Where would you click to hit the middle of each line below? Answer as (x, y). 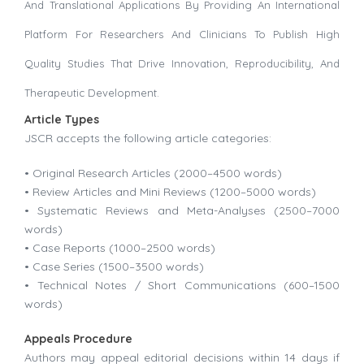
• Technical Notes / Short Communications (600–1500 (182, 286)
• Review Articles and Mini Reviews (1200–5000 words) (170, 192)
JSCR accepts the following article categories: (148, 139)
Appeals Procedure (78, 339)
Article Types (62, 120)
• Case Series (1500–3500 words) (114, 267)
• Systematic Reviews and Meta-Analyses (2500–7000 (182, 211)
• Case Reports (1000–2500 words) (120, 248)
